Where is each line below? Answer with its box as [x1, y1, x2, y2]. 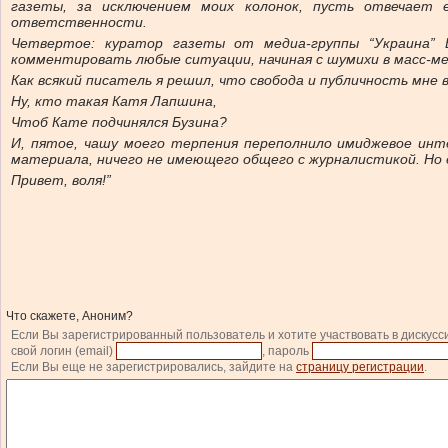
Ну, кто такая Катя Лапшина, [11, 93, 217, 109]
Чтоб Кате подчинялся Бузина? [11, 114, 227, 130]
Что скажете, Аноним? [6, 309, 133, 323]
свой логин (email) [11, 344, 116, 358]
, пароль [262, 344, 312, 358]
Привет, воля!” [11, 172, 111, 188]
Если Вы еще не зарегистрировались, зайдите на [11, 360, 296, 374]
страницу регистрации [296, 360, 424, 374]
